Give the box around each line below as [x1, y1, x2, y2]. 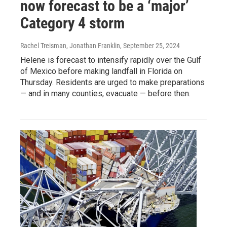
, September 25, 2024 [120, 42, 180, 50]
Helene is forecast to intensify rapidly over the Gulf [20, 55, 201, 65]
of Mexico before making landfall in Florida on [20, 66, 182, 77]
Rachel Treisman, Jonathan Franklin [20, 42, 120, 50]
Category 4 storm [20, 14, 125, 32]
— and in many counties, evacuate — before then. [20, 89, 191, 99]
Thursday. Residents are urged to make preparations [20, 78, 205, 88]
